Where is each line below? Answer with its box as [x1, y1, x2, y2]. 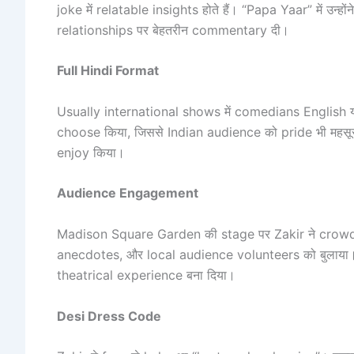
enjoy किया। [57, 144, 125, 160]
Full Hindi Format [57, 62, 159, 79]
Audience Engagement [57, 185, 198, 201]
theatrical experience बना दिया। [57, 266, 235, 283]
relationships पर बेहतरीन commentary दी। [57, 21, 289, 38]
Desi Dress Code [57, 307, 161, 324]
